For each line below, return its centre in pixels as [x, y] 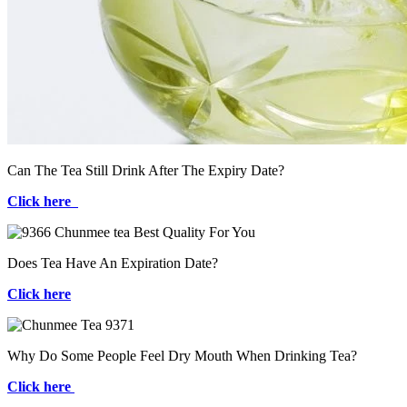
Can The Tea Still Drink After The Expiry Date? [146, 170]
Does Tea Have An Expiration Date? [113, 263]
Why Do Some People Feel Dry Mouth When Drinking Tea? [182, 355]
